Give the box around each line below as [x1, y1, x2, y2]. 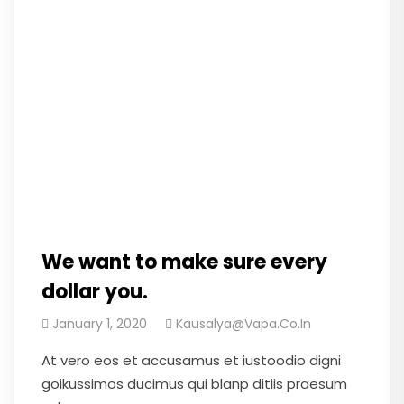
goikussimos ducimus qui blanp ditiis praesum [41, 374, 347, 393]
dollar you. [41, 278, 148, 306]
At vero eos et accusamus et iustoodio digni [41, 351, 341, 370]
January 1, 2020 [52, 315, 147, 333]
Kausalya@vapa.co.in [176, 315, 311, 333]
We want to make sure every [41, 248, 327, 276]
